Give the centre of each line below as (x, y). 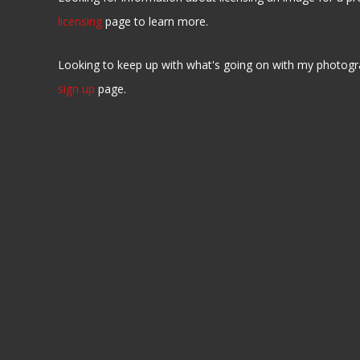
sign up (76, 89)
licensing (80, 21)
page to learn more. (155, 21)
